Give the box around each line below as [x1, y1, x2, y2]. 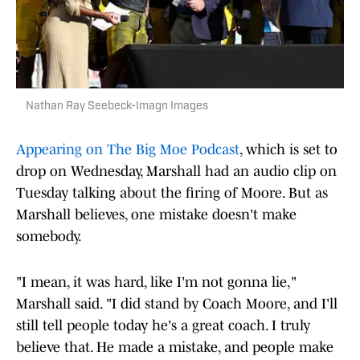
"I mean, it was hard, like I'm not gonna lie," [16, 274, 297, 291]
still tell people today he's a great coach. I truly [16, 317, 310, 334]
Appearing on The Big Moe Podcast [16, 141, 239, 158]
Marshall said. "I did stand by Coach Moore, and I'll [16, 296, 337, 313]
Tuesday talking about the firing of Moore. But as [16, 185, 328, 202]
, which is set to [239, 141, 337, 158]
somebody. [16, 228, 82, 245]
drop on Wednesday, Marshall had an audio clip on [16, 163, 337, 180]
